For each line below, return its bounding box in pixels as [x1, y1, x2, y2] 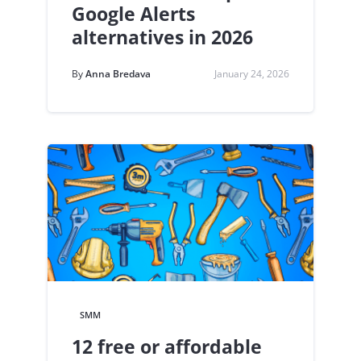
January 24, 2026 [214, 66, 289, 81]
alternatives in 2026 [72, 24, 253, 51]
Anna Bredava [85, 66, 151, 81]
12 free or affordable [72, 333, 262, 359]
